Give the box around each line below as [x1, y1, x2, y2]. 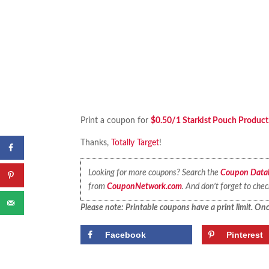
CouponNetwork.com [106, 182, 182, 191]
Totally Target [111, 139, 160, 148]
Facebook [105, 229, 147, 240]
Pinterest [226, 229, 264, 240]
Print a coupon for [80, 116, 151, 125]
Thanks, [80, 139, 112, 148]
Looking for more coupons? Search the [88, 168, 220, 177]
